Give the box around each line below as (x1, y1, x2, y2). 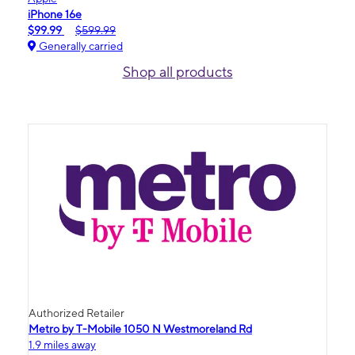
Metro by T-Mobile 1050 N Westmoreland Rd (29, 323, 252, 336)
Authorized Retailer (29, 307, 124, 320)
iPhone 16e (28, 8, 82, 21)
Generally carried (36, 40, 123, 53)
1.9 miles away (29, 338, 96, 352)
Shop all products (122, 63, 233, 81)
